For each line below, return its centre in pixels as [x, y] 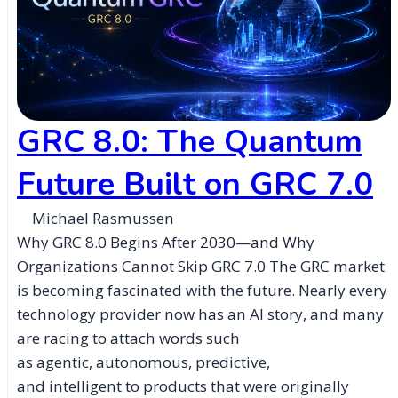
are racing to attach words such [128, 338]
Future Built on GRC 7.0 [195, 185]
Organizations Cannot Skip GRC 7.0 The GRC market [201, 267]
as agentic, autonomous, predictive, [143, 362]
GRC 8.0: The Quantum [190, 142]
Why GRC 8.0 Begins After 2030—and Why [166, 243]
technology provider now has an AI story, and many [200, 314]
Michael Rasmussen [103, 219]
